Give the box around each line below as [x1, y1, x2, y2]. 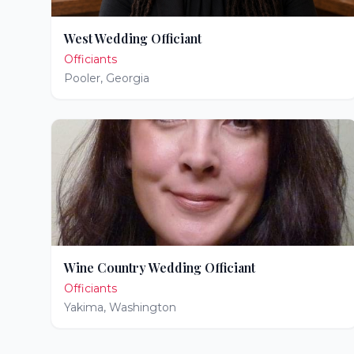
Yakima [64, 300, 104, 314]
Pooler [64, 71, 100, 85]
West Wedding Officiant [64, 30, 201, 47]
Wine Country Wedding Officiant [64, 259, 255, 276]
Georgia [106, 71, 149, 85]
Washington [109, 300, 176, 314]
